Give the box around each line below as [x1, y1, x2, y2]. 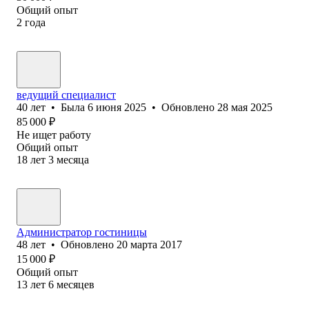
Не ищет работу [17, 128, 91, 141]
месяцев [57, 278, 94, 290]
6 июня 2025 [88, 101, 146, 113]
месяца [57, 153, 89, 166]
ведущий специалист [17, 88, 116, 101]
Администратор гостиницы [17, 226, 147, 238]
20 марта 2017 [117, 238, 182, 250]
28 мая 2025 [217, 101, 272, 113]
